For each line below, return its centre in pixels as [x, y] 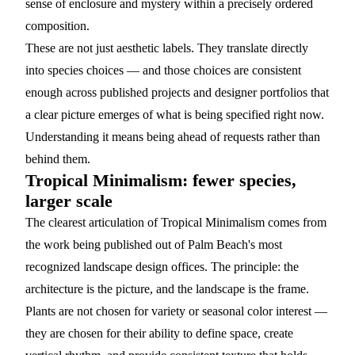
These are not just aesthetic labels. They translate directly [167, 48]
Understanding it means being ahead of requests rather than [173, 137]
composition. [57, 26]
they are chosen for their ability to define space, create [159, 333]
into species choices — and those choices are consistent [163, 70]
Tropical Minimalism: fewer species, [161, 180]
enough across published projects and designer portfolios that [177, 92]
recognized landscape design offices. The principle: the [162, 267]
